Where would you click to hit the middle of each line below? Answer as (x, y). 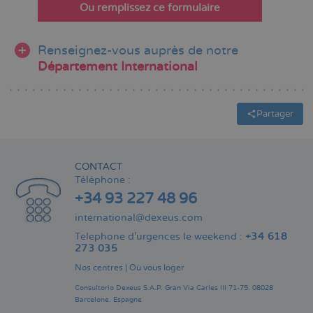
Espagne (126, 300)
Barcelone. (93, 300)
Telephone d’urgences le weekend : (160, 237)
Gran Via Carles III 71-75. (206, 288)
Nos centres (99, 268)
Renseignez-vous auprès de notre (138, 50)
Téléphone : (103, 180)
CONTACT (99, 167)
